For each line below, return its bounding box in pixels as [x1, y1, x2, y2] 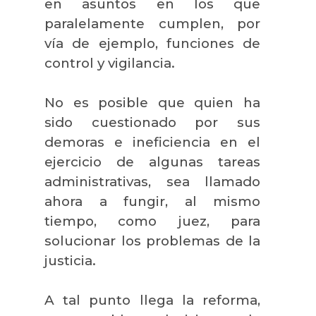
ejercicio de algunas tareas [44, 153, 260, 170]
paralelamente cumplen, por [44, 15, 260, 32]
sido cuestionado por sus [44, 114, 260, 130]
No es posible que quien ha [44, 94, 260, 111]
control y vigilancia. [44, 54, 175, 71]
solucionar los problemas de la [44, 232, 260, 249]
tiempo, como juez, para [44, 212, 260, 229]
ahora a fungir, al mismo [44, 193, 260, 209]
